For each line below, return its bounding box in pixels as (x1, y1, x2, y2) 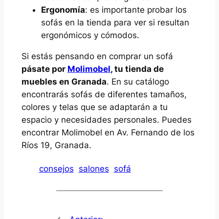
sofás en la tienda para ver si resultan (41, 18, 189, 28)
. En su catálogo (106, 76, 169, 87)
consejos (39, 164, 74, 174)
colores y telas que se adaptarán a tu (21, 102, 168, 112)
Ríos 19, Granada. (21, 140, 91, 150)
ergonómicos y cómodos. (41, 30, 139, 41)
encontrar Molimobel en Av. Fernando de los (21, 127, 195, 137)
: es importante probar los (85, 5, 187, 15)
